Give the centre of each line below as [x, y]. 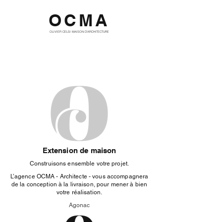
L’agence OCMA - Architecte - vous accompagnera [79, 176]
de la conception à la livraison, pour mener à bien [79, 184]
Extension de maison [79, 150]
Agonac [79, 205]
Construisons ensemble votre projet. [79, 164]
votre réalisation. [79, 192]
